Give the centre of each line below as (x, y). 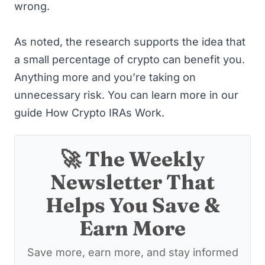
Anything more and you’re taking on (105, 77)
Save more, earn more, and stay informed (132, 252)
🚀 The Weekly (132, 159)
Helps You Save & (132, 205)
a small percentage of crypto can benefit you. (130, 59)
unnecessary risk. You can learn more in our (126, 95)
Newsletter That (132, 182)
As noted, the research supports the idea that (130, 41)
